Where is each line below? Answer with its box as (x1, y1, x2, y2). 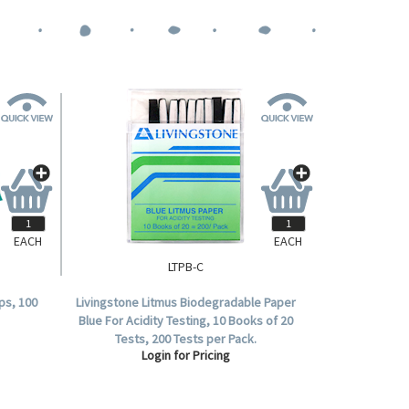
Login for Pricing (141, 347, 230, 363)
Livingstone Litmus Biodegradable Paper (75, 294, 296, 310)
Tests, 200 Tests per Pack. (114, 330, 257, 347)
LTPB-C (167, 258, 204, 275)
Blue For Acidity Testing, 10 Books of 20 (78, 312, 293, 329)
